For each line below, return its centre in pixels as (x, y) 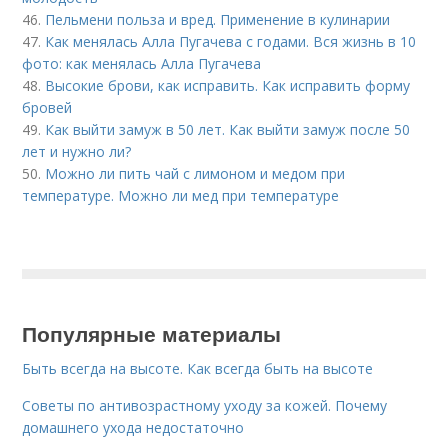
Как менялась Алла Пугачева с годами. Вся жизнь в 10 (231, 41)
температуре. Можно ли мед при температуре (181, 195)
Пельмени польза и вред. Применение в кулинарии (218, 19)
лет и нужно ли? (77, 151)
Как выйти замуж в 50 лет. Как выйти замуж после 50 (228, 129)
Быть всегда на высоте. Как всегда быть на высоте (198, 368)
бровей (47, 107)
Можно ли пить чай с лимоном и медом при (195, 173)
